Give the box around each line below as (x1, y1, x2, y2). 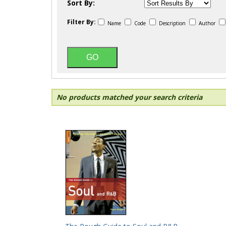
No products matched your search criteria (56, 92, 202, 102)
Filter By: (67, 18, 96, 26)
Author (197, 20, 217, 27)
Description (157, 20, 187, 27)
